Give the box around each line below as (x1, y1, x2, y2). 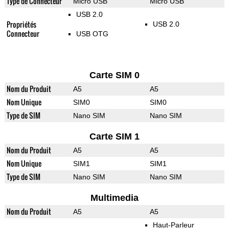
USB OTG (76, 30, 108, 38)
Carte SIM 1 (89, 131, 140, 142)
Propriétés (6, 19, 36, 30)
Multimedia (90, 193, 139, 203)
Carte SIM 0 (89, 70, 140, 81)
